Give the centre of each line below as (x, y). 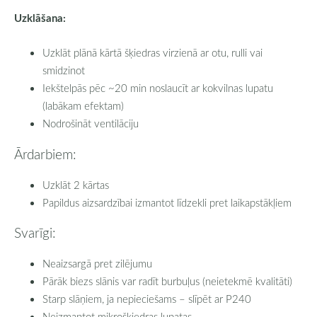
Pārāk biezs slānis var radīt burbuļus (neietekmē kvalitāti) (167, 281)
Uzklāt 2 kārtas (76, 184)
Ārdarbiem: (45, 154)
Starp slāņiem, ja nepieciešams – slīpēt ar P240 (147, 299)
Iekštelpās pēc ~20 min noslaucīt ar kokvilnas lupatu (158, 88)
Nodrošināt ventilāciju (91, 123)
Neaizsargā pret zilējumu (97, 264)
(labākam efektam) (83, 106)
